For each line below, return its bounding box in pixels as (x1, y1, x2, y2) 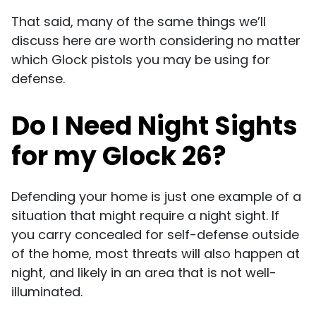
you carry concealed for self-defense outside (11, 225, 299, 243)
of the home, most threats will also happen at (11, 244, 300, 262)
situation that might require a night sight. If (11, 206, 279, 224)
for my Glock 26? (11, 138, 226, 174)
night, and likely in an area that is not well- (11, 263, 276, 281)
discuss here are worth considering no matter (11, 31, 300, 49)
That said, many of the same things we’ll (11, 12, 266, 30)
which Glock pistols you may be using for (11, 50, 270, 68)
